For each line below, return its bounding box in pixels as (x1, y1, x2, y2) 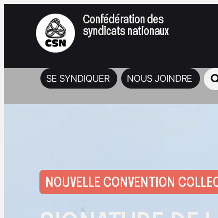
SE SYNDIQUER (46, 72, 110, 84)
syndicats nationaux (83, 20, 169, 41)
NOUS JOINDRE (127, 72, 193, 84)
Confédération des (83, 9, 164, 29)
